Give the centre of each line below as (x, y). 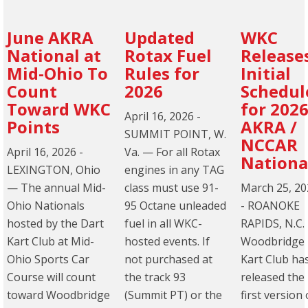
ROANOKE (274, 206)
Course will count (51, 277)
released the (273, 277)
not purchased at (168, 260)
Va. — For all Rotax (172, 152)
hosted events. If (167, 242)
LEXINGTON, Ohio (54, 170)
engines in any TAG (174, 170)
